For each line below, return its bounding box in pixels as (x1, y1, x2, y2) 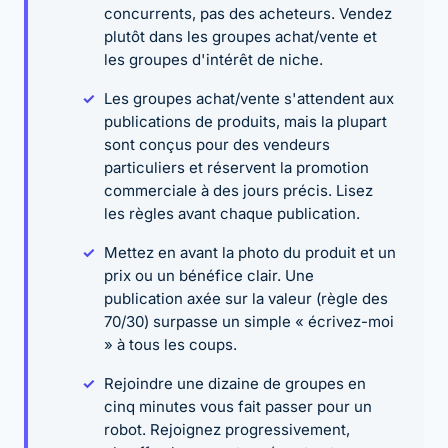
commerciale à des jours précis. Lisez (104, 180, 373, 200)
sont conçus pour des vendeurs (104, 134, 330, 154)
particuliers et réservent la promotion (104, 157, 369, 177)
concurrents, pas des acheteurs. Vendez (104, 3, 392, 23)
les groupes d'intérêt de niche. (104, 49, 323, 69)
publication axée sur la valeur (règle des (104, 288, 388, 308)
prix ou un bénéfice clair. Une (104, 265, 314, 285)
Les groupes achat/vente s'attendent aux (104, 88, 394, 108)
